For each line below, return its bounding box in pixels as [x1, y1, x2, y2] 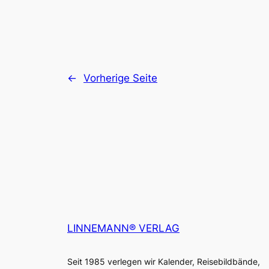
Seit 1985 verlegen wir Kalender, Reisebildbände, [67, 256, 260, 267]
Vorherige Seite [83, 71, 157, 84]
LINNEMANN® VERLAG [67, 222, 180, 235]
